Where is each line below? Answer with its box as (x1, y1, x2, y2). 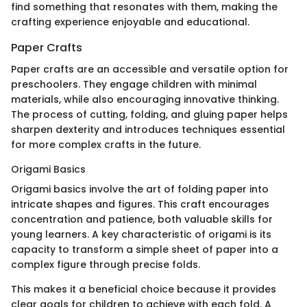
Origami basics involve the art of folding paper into (11, 182, 269, 196)
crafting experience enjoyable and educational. (11, 14, 249, 29)
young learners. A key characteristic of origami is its (11, 227, 271, 241)
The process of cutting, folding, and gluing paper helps (11, 107, 288, 121)
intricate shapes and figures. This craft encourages (11, 197, 269, 211)
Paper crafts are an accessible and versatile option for (11, 62, 288, 76)
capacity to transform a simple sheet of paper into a (11, 242, 278, 256)
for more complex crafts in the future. (11, 137, 201, 151)
